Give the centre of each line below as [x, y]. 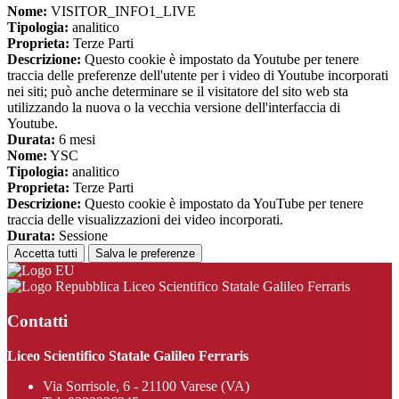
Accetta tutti [46, 254]
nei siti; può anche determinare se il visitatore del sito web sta [178, 92]
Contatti [37, 321]
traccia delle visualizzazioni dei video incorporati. [145, 220]
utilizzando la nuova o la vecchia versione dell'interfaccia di [174, 108]
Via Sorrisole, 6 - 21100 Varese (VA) [146, 386]
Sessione [81, 236]
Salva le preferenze [145, 254]
